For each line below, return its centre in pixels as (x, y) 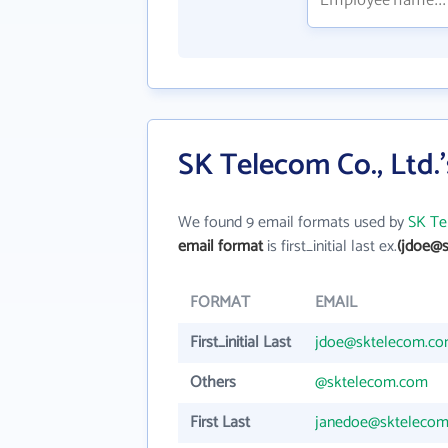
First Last (220, 422)
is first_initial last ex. (330, 246)
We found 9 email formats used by (293, 222)
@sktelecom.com (371, 382)
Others (213, 382)
